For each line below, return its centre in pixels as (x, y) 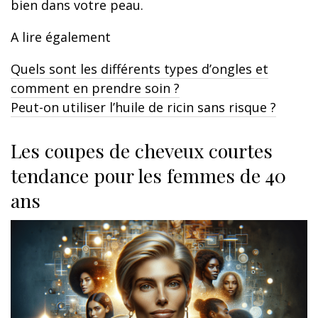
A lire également (61, 37)
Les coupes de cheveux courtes (142, 150)
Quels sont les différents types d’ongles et (139, 68)
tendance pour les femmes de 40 (148, 175)
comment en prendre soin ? (95, 88)
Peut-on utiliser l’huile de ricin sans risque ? (143, 107)
